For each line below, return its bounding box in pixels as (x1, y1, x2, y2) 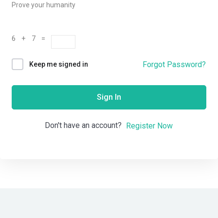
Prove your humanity (12, 1, 75, 9)
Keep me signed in (29, 60, 88, 69)
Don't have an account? (45, 121, 126, 130)
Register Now (126, 121, 173, 130)
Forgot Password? (143, 59, 206, 69)
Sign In (97, 92, 121, 102)
